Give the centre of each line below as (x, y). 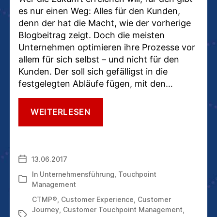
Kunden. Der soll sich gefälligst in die (93, 71)
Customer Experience (97, 199)
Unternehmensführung (77, 174)
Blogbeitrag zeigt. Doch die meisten (92, 35)
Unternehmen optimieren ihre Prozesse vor (107, 47)
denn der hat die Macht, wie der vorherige (105, 23)
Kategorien (36, 180)
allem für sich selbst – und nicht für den (99, 59)
